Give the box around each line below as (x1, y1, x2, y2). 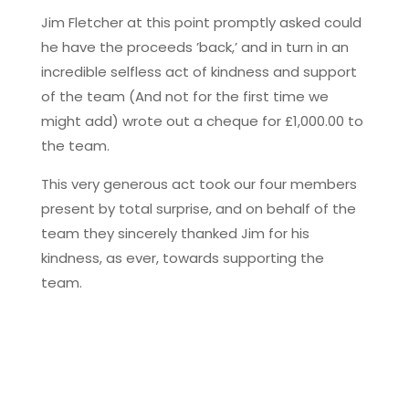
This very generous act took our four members (40, 173, 357, 194)
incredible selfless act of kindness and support (40, 61, 357, 81)
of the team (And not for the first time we (40, 86, 329, 106)
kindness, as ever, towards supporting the (40, 247, 324, 267)
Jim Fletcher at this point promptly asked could (40, 12, 362, 32)
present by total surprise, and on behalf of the (40, 198, 356, 218)
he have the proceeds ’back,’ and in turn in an (40, 37, 349, 57)
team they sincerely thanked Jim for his (40, 223, 309, 243)
